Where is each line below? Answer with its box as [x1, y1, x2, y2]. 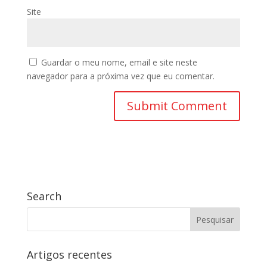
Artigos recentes [26, 247, 112, 262]
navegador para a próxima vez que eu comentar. [26, 70, 215, 82]
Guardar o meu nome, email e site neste [41, 57, 197, 68]
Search [26, 189, 61, 203]
